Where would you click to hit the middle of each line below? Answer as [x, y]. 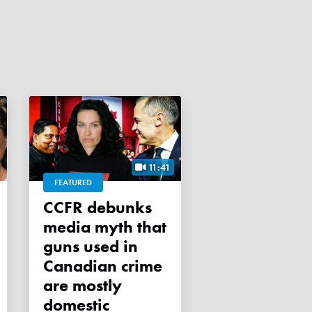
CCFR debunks [48, 208]
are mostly [83, 286]
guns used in [91, 247]
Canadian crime [103, 266]
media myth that [105, 227]
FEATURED [73, 183]
